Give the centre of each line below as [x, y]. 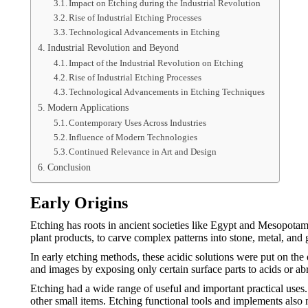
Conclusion [69, 167]
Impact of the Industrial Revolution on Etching [156, 63]
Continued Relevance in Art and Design [143, 152]
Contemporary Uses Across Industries [138, 123]
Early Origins [79, 203]
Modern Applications [88, 107]
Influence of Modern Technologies [133, 137]
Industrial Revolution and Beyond [113, 47]
